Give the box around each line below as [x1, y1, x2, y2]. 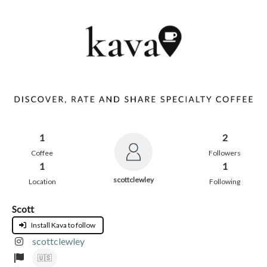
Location [28, 176, 56, 186]
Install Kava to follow [28, 220, 95, 229]
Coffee [31, 148, 54, 157]
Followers [209, 148, 241, 157]
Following [209, 176, 241, 186]
